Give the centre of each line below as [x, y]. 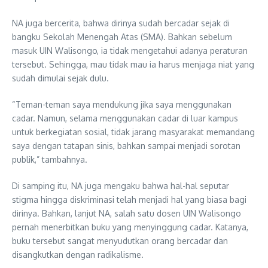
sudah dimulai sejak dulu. [60, 78]
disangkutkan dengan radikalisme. [78, 254]
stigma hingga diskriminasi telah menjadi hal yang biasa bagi [129, 199]
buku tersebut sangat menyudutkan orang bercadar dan [120, 240]
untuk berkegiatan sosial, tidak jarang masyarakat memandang [133, 132]
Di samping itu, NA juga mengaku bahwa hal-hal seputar [121, 185]
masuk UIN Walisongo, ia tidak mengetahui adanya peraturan [130, 50]
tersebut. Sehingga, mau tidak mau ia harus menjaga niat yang [133, 64]
